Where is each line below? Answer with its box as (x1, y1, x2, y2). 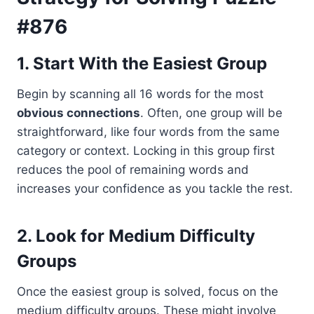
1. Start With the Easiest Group (17, 53, 267, 74)
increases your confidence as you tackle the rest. (17, 182, 293, 196)
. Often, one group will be (140, 106, 282, 121)
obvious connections (17, 106, 140, 121)
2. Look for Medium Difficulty (17, 226, 255, 247)
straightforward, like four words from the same (17, 125, 280, 139)
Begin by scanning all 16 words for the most (17, 87, 264, 102)
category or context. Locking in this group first (17, 144, 275, 158)
